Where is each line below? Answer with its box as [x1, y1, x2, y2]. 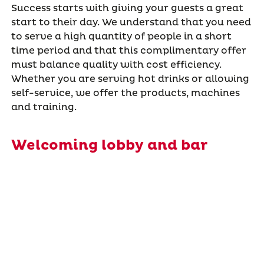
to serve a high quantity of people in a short [11, 31, 232, 43]
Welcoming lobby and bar [11, 137, 207, 155]
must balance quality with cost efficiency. [11, 59, 222, 71]
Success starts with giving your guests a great [11, 2, 243, 15]
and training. [11, 101, 77, 114]
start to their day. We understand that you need [11, 16, 251, 29]
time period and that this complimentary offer [11, 45, 246, 57]
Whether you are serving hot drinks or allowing [11, 73, 249, 85]
